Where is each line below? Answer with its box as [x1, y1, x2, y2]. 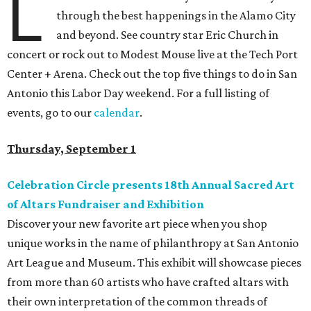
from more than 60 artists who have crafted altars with [7, 275, 289, 289]
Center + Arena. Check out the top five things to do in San [7, 67, 297, 81]
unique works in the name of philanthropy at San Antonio [7, 236, 299, 251]
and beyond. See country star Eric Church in [56, 28, 279, 42]
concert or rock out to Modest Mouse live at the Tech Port [7, 47, 298, 62]
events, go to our [7, 106, 94, 120]
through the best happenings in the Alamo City [56, 8, 296, 23]
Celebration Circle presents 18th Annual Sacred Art [7, 178, 294, 192]
